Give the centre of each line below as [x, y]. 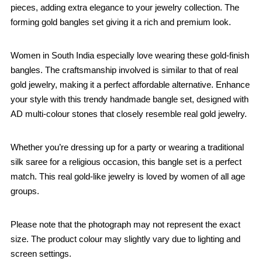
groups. [25, 191]
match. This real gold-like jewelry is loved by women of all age [128, 176]
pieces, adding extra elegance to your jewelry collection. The [125, 7]
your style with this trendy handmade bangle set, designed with [130, 99]
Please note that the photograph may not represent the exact [125, 224]
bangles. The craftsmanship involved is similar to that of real [124, 70]
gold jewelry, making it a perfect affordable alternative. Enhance [130, 84]
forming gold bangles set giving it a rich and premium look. [121, 22]
